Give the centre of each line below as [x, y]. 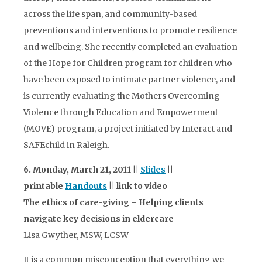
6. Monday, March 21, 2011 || [81, 170]
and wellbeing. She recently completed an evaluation [130, 47]
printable [44, 186]
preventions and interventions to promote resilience [130, 30]
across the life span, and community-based [110, 14]
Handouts [86, 186]
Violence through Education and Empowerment [121, 112]
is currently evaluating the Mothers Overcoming [122, 96]
